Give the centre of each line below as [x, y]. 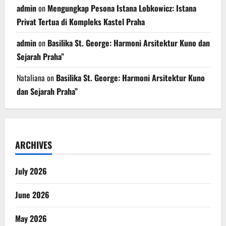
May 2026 [31, 219]
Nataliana [31, 78]
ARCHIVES [34, 145]
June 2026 [32, 195]
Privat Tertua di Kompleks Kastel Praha [81, 22]
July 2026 [31, 171]
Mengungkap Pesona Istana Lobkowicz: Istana [122, 8]
